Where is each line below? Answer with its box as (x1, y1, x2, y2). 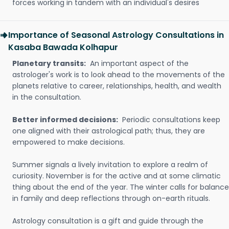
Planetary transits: (12, 58, 86, 68)
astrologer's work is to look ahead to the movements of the (12, 70, 225, 80)
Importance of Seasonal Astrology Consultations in (8, 29, 224, 41)
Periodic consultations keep (120, 114, 220, 125)
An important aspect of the (88, 58, 189, 68)
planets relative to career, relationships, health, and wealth (12, 81, 221, 91)
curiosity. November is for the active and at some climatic (12, 171, 221, 181)
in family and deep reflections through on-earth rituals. (12, 193, 210, 203)
